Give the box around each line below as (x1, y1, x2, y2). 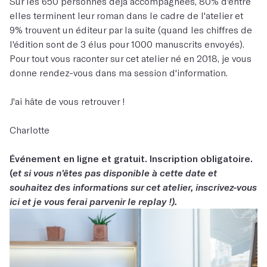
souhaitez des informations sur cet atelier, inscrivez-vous (10, 181, 257, 193)
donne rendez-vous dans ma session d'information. (10, 67, 228, 78)
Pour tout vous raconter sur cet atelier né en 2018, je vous (10, 52, 252, 64)
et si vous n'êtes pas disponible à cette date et (13, 167, 217, 178)
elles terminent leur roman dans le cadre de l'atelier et (10, 10, 243, 21)
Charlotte (10, 124, 49, 135)
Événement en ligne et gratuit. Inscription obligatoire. (10, 153, 253, 164)
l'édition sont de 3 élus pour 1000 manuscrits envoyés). (10, 38, 244, 49)
